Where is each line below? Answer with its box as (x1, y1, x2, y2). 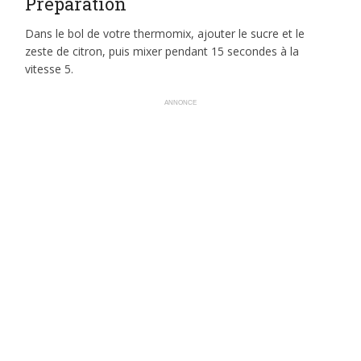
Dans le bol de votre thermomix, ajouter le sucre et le (25, 26, 305, 42)
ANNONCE (164, 99, 197, 107)
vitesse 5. (25, 61, 74, 77)
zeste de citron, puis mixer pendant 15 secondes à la (25, 44, 300, 60)
